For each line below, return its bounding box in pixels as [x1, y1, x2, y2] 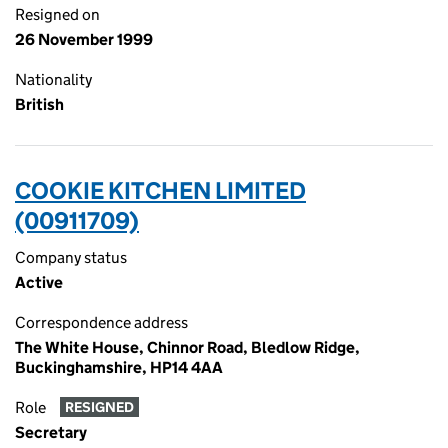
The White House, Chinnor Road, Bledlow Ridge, [15, 338, 360, 357]
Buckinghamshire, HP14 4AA [15, 358, 223, 377]
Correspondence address [15, 313, 188, 332]
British [15, 95, 64, 114]
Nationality [15, 70, 92, 89]
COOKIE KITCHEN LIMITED [15, 176, 306, 205]
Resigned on [15, 5, 100, 24]
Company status [15, 248, 127, 267]
